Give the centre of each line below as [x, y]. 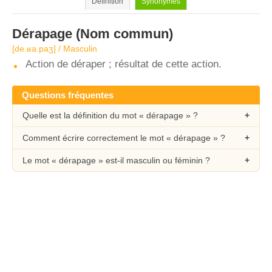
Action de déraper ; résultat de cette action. [124, 64]
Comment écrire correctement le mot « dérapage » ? [124, 138]
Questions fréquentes [68, 95]
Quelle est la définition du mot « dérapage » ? [110, 115]
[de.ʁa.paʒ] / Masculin [55, 49]
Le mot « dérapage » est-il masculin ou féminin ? [116, 160]
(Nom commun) [123, 34]
